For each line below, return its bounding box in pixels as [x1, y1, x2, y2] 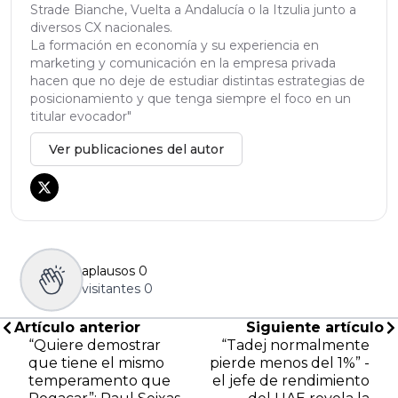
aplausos [82, 262, 135, 279]
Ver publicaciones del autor [49, 140, 224, 157]
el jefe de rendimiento [212, 371, 370, 389]
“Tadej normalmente [221, 336, 370, 354]
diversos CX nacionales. [30, 19, 172, 36]
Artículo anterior [14, 318, 140, 336]
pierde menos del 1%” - [210, 354, 370, 371]
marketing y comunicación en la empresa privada [30, 54, 336, 71]
